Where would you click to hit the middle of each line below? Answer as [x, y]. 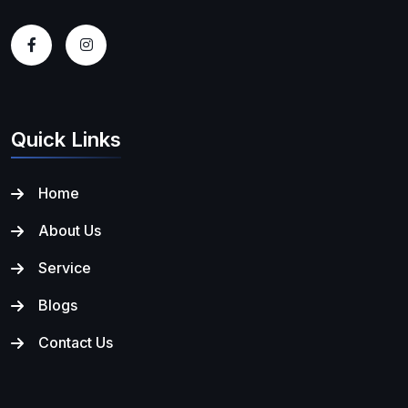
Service [65, 267]
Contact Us [76, 342]
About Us [70, 230]
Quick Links [66, 139]
